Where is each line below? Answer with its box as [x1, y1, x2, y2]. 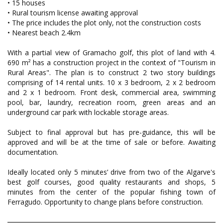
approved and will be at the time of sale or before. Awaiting [7, 137, 216, 147]
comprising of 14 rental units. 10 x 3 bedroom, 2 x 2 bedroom [7, 78, 216, 88]
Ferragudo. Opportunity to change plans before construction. [7, 197, 203, 207]
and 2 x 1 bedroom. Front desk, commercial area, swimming [7, 88, 216, 98]
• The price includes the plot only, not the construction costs [7, 18, 201, 28]
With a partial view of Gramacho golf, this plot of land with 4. [7, 48, 216, 58]
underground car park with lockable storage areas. [7, 108, 169, 117]
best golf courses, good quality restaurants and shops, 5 [7, 177, 216, 187]
